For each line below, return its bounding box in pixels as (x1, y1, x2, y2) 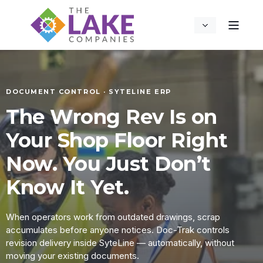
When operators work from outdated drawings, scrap (6, 211, 220, 222)
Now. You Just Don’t (6, 151, 211, 176)
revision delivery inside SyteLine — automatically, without (6, 237, 234, 248)
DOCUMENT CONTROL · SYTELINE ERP (6, 87, 171, 96)
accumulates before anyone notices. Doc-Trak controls (6, 224, 230, 235)
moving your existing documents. (6, 250, 139, 261)
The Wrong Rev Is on (6, 104, 217, 129)
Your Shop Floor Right (6, 128, 228, 153)
